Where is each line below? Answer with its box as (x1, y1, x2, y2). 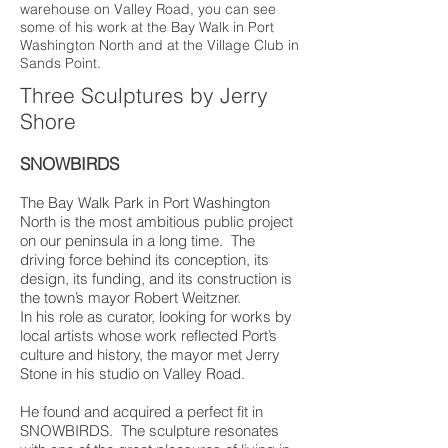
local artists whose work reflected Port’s (20, 326, 277, 345)
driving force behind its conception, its (20, 250, 269, 269)
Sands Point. (20, 54, 105, 72)
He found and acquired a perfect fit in (20, 402, 263, 421)
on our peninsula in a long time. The (20, 231, 255, 250)
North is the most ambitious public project (20, 212, 293, 231)
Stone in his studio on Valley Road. (20, 364, 245, 383)
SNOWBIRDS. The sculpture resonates (20, 421, 279, 440)
